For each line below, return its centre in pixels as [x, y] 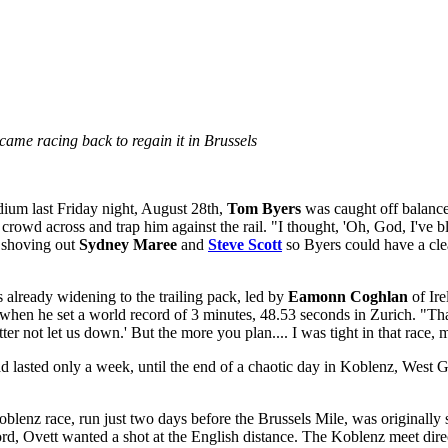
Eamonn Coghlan [348, 297]
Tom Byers [264, 209]
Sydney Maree [128, 245]
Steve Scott [245, 245]
